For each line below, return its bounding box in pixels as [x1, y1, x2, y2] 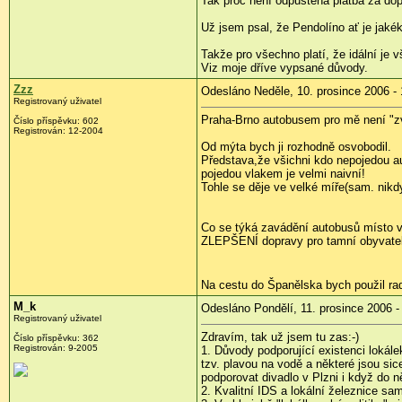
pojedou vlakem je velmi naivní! [201, 167, 365, 181]
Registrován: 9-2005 [13, 343, 98, 354]
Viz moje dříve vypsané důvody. [201, 61, 368, 75]
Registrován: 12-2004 [13, 126, 103, 136]
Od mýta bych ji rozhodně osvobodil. [201, 140, 391, 154]
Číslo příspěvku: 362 [13, 333, 99, 344]
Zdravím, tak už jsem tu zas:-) [201, 330, 359, 345]
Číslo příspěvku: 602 [13, 116, 99, 127]
